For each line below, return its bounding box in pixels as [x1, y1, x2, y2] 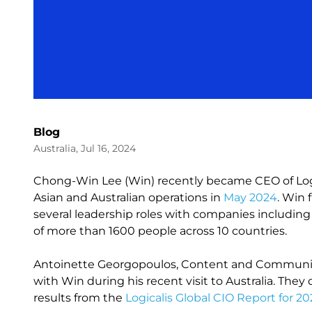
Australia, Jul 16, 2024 [33, 142, 136, 155]
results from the [33, 291, 125, 304]
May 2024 [224, 191, 277, 204]
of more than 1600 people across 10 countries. [33, 224, 292, 237]
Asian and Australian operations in [33, 191, 224, 204]
